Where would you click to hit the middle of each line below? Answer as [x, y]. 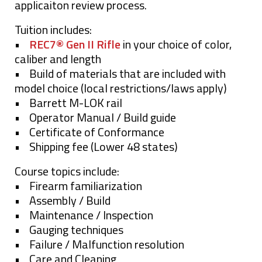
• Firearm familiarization [78, 185]
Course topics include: [67, 171]
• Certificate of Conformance [89, 132]
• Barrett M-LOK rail [68, 102]
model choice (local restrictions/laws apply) [121, 88]
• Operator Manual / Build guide [95, 117]
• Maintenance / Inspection [84, 215]
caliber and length [58, 58]
